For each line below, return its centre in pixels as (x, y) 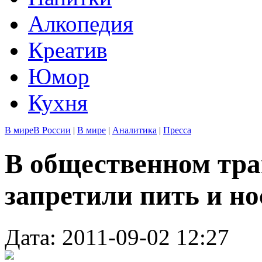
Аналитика (135, 130)
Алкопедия (81, 24)
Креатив (68, 50)
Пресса (177, 130)
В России (52, 130)
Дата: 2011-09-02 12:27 (117, 237)
